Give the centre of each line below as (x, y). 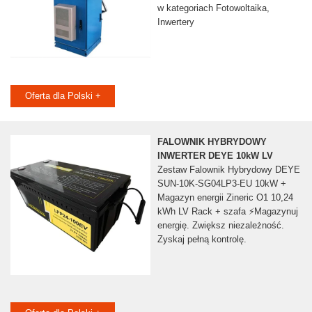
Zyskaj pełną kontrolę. (202, 240)
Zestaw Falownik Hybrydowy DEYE (228, 170)
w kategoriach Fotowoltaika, (213, 8)
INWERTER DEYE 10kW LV (215, 156)
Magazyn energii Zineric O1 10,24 (225, 198)
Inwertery (175, 22)
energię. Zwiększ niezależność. (220, 226)
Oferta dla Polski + (63, 96)
